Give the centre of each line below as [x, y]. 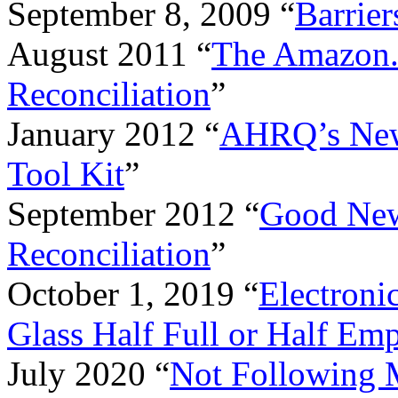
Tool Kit [66, 173]
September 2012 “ [133, 213]
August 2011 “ [109, 53]
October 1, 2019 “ [133, 293]
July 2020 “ [88, 373]
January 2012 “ [113, 133]
